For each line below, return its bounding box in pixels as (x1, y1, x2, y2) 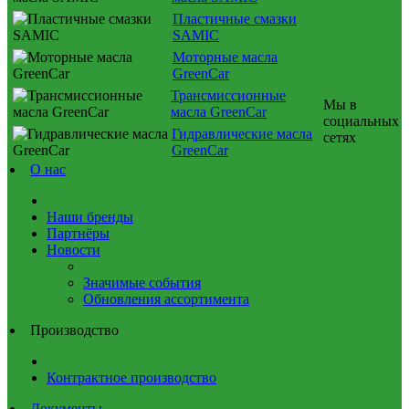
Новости (47, 242, 100, 257)
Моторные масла (173, 49, 278, 65)
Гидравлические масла (172, 126, 312, 142)
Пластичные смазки (173, 11, 297, 26)
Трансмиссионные (171, 88, 286, 103)
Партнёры (47, 225, 110, 241)
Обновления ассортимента (83, 291, 249, 307)
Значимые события (83, 275, 201, 290)
